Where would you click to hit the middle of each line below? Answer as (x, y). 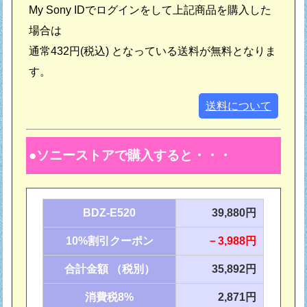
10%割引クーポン (109, 241)
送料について (238, 106)
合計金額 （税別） (109, 269)
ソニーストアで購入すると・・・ (134, 155)
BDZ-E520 (110, 212)
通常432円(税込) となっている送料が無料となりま (153, 51)
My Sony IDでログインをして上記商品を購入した (150, 10)
